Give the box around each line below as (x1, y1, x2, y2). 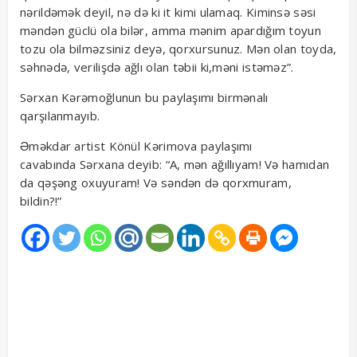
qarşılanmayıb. (20, 108, 100, 124)
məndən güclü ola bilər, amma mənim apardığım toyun (20, 22, 321, 39)
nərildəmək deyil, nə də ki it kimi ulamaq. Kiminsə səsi (20, 4, 316, 21)
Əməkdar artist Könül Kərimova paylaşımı (20, 138, 253, 155)
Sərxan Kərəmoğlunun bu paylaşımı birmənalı (20, 89, 269, 106)
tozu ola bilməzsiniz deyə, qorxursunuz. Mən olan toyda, (20, 41, 337, 57)
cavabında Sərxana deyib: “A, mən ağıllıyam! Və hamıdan (20, 156, 330, 173)
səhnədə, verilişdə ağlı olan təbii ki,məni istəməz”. (20, 59, 294, 76)
